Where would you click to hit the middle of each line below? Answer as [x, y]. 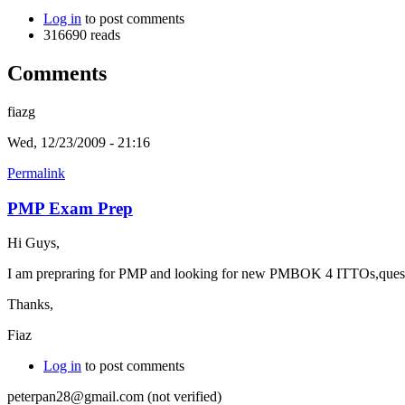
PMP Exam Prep [70, 208]
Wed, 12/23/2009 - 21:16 [79, 142]
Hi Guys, [33, 243]
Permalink [36, 173]
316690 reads [82, 34]
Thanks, [30, 305]
